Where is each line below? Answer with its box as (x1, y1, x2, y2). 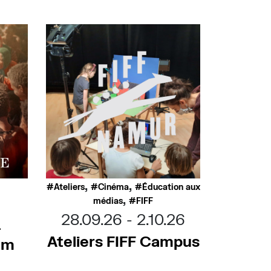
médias (93, 195, 123, 206)
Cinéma (97, 181, 129, 192)
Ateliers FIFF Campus (47, 232, 200, 250)
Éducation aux (142, 181, 200, 192)
